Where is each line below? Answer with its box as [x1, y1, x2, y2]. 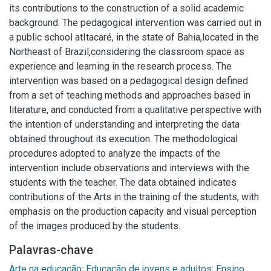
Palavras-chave [9, 243, 93, 257]
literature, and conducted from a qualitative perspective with [9, 104, 261, 116]
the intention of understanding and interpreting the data [9, 119, 240, 130]
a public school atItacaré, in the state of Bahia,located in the [9, 31, 259, 43]
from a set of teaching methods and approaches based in [9, 90, 250, 101]
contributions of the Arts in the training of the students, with [9, 191, 259, 203]
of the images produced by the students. [9, 220, 180, 232]
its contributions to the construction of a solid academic [9, 2, 244, 14]
